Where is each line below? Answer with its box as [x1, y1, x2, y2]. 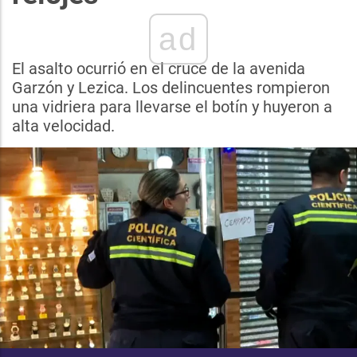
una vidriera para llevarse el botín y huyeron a [12, 97, 332, 116]
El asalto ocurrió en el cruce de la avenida [12, 59, 305, 78]
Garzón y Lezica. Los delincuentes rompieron [12, 78, 330, 97]
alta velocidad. [12, 116, 115, 135]
